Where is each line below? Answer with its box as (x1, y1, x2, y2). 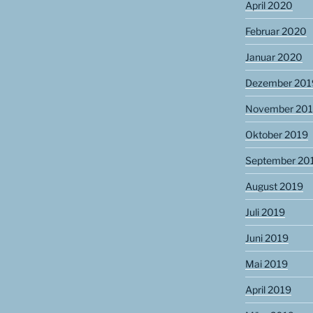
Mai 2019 (245, 257, 288, 270)
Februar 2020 (245, 24, 307, 37)
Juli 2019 (245, 205, 285, 218)
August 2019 (245, 180, 303, 192)
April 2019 (245, 283, 291, 296)
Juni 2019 (245, 231, 289, 244)
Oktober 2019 (245, 128, 308, 140)
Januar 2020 (245, 50, 303, 63)
